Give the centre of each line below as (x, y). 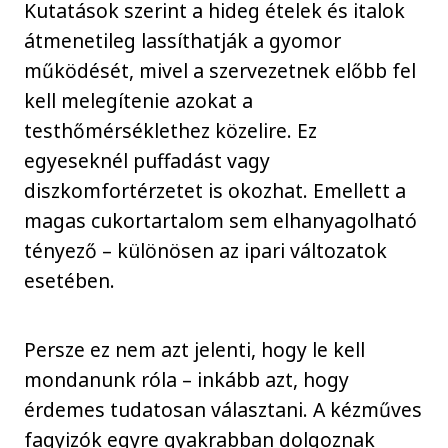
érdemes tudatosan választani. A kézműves (223, 409)
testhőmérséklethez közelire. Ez (171, 131)
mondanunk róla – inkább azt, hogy (187, 379)
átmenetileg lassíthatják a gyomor (183, 41)
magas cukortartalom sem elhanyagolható (221, 221)
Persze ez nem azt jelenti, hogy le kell (195, 349)
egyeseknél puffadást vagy (147, 161)
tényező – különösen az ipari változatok (206, 251)
